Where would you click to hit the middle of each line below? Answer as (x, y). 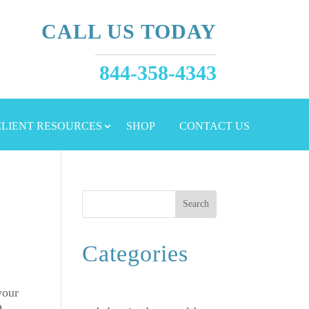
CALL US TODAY (129, 32)
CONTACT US (215, 126)
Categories (136, 254)
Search (196, 204)
